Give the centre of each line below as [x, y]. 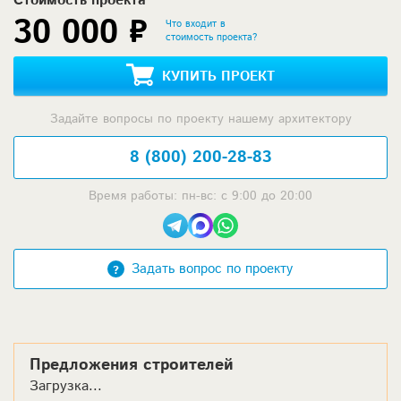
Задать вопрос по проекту [212, 269]
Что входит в [196, 24]
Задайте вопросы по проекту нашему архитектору [200, 119]
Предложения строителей [132, 365]
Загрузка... [66, 386]
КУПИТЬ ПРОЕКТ [218, 76]
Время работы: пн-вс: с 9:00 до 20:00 [200, 196]
